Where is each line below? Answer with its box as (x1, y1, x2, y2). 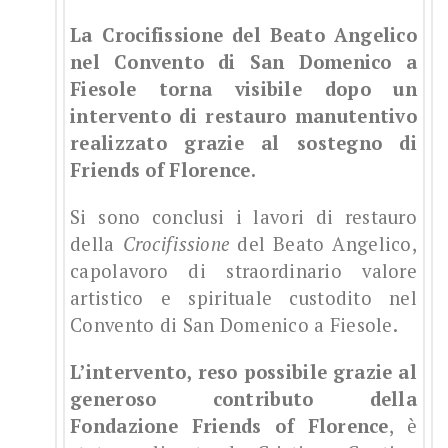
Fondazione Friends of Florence (70, 413, 389, 438)
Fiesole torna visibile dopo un (70, 76, 417, 101)
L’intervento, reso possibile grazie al (70, 359, 417, 384)
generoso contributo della (70, 386, 417, 411)
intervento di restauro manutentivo (70, 103, 417, 128)
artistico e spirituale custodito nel (70, 285, 417, 310)
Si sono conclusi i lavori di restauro (70, 204, 417, 229)
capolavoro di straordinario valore (70, 258, 417, 283)
